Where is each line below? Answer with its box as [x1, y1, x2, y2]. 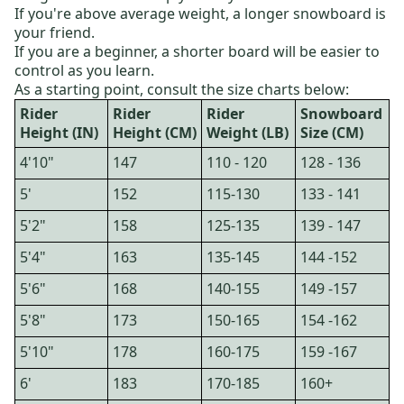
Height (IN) [20, 122, 98, 142]
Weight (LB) [207, 122, 289, 142]
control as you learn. [14, 60, 158, 80]
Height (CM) [113, 122, 197, 142]
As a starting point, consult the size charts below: [14, 78, 349, 99]
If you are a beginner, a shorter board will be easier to [14, 41, 380, 61]
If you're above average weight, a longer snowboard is [14, 3, 386, 23]
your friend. [14, 22, 95, 42]
